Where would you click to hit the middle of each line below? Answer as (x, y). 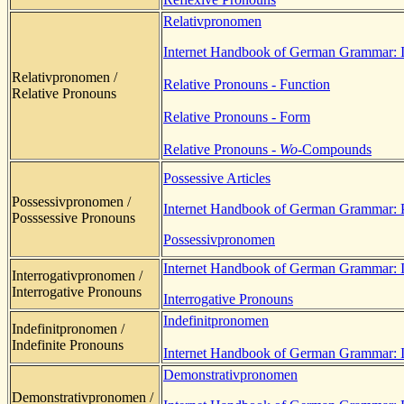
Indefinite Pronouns (68, 344)
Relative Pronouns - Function (247, 84)
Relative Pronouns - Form (237, 116)
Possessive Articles (217, 178)
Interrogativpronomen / (77, 275)
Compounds (337, 149)
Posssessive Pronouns (73, 217)
